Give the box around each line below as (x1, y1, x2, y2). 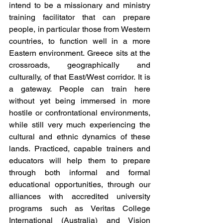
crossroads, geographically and (9, 60, 150, 70)
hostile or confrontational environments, (9, 108, 150, 117)
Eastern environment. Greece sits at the (9, 48, 150, 58)
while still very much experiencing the (9, 120, 150, 129)
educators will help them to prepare (9, 156, 150, 165)
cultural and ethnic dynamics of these (9, 132, 150, 141)
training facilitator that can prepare (9, 12, 150, 22)
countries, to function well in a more (9, 36, 150, 46)
